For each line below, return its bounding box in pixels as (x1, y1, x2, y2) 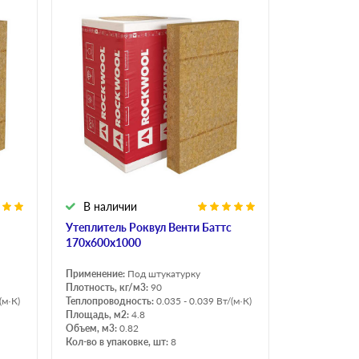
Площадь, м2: (66, 309, 131, 321)
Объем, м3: (66, 322, 119, 335)
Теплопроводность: (66, 295, 156, 308)
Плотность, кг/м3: (66, 281, 151, 294)
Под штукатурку (127, 268, 200, 280)
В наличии (83, 200, 137, 214)
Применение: (66, 268, 127, 280)
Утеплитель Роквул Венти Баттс (66, 220, 232, 235)
